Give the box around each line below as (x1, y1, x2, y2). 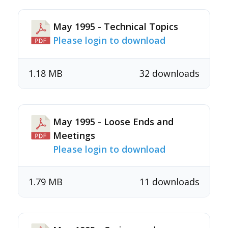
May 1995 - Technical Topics (53, 20, 178, 33)
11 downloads (139, 176, 199, 188)
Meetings (53, 129, 95, 141)
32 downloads (139, 67, 199, 79)
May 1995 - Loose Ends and (53, 116, 174, 128)
